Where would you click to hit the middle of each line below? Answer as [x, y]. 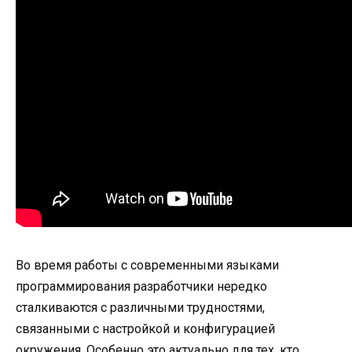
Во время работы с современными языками [147, 265]
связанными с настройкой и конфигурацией [145, 328]
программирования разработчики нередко [141, 286]
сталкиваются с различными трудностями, [140, 307]
